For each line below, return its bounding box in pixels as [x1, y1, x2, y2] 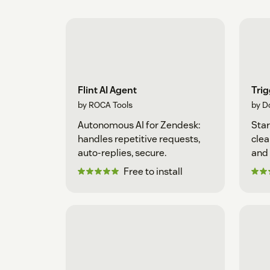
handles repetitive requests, [78, 133, 200, 146]
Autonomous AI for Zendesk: [78, 119, 200, 132]
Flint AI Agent [78, 84, 137, 97]
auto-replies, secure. [78, 146, 166, 160]
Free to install [124, 165, 183, 178]
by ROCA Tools [78, 99, 133, 111]
